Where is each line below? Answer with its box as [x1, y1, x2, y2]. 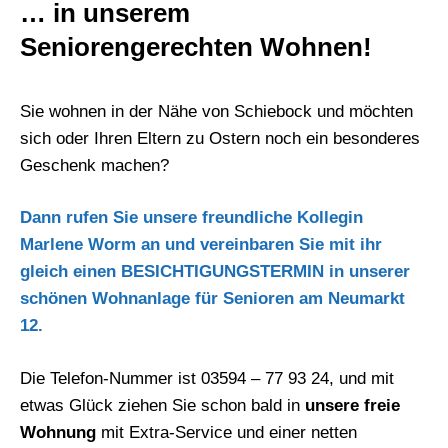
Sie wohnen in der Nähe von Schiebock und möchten [20, 101, 413, 121]
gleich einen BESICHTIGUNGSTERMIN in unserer [20, 262, 410, 282]
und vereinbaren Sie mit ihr [165, 235, 382, 255]
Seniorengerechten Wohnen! [20, 32, 372, 61]
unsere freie [305, 395, 400, 415]
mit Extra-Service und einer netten [96, 422, 357, 442]
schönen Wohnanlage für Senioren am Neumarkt [20, 289, 405, 309]
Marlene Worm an [20, 235, 165, 255]
